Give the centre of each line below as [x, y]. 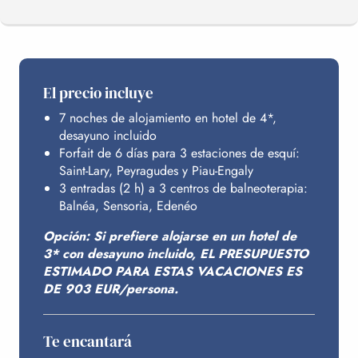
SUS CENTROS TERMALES [112, 185]
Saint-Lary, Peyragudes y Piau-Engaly [156, 170]
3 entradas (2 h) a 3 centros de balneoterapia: [183, 188]
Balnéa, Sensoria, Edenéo [128, 205]
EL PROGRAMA [79, 72]
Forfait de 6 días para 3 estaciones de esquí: [179, 153]
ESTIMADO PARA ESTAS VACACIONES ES [173, 271]
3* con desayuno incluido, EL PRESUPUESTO [176, 253]
